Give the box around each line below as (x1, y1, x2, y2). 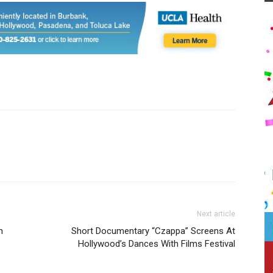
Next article (197, 210, 235, 219)
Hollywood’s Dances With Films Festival (78, 238, 235, 250)
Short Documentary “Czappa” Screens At (71, 225, 235, 237)
